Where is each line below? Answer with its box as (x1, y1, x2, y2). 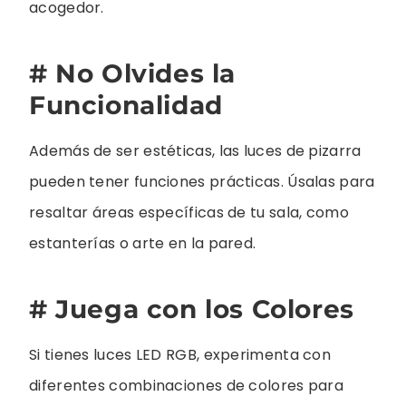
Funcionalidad (29, 90, 223, 121)
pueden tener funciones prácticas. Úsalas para (29, 171, 375, 193)
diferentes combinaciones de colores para (29, 375, 343, 397)
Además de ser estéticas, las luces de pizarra (29, 140, 362, 162)
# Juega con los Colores (29, 294, 354, 325)
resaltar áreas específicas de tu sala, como (29, 202, 349, 224)
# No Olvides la (29, 58, 237, 90)
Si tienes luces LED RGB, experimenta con (29, 344, 331, 366)
